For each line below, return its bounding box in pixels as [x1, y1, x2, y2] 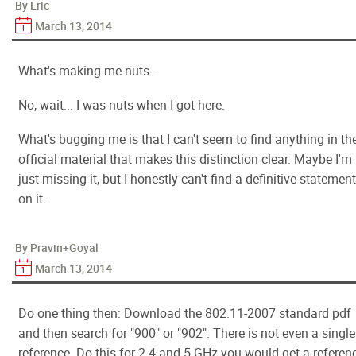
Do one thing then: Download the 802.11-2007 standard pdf [18, 304, 351, 322]
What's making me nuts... [18, 62, 159, 79]
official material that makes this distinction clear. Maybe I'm [18, 150, 352, 168]
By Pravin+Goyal [15, 240, 99, 255]
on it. [18, 190, 46, 207]
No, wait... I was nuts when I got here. [18, 96, 225, 114]
